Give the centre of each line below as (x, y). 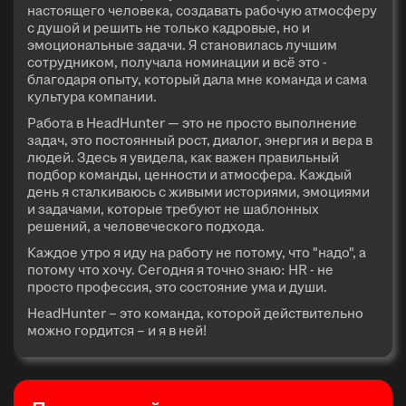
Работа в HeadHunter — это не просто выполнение (192, 122)
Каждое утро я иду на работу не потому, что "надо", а (197, 252)
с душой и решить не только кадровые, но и (169, 27)
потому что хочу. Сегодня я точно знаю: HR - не (180, 269)
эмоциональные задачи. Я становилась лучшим (182, 44)
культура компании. (92, 96)
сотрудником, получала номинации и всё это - (177, 62)
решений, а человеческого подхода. (146, 226)
